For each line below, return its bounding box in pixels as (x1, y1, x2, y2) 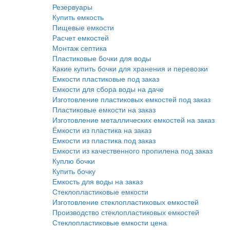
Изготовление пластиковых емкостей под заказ (52, 94, 210, 104)
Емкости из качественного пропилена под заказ (52, 145, 213, 156)
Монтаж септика (52, 43, 107, 53)
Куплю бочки (52, 156, 95, 166)
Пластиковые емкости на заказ (52, 104, 156, 114)
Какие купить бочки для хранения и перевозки (52, 63, 208, 73)
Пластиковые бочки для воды (52, 53, 151, 63)
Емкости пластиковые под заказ (52, 73, 159, 84)
